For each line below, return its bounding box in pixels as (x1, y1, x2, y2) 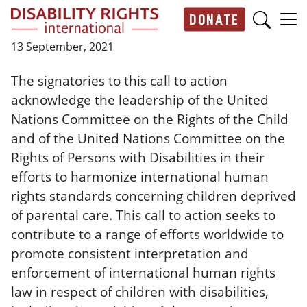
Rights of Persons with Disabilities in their (11, 148, 265, 167)
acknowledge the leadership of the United (11, 90, 269, 109)
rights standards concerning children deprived (11, 186, 296, 205)
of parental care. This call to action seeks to (11, 206, 275, 224)
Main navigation (158, 36, 258, 55)
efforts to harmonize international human (11, 167, 269, 186)
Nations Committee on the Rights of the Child (11, 110, 288, 128)
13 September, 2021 (11, 39, 114, 54)
